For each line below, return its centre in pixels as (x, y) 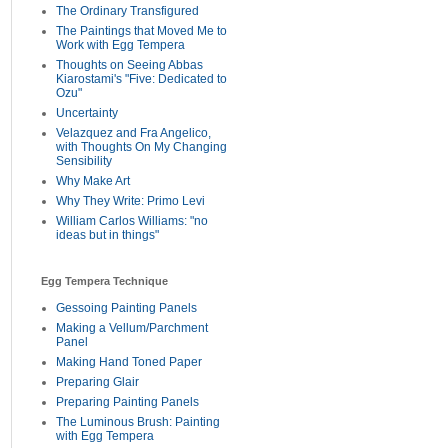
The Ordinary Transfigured (127, 11)
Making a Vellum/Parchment (132, 328)
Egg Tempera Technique (104, 281)
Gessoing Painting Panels (126, 308)
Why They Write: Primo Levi (130, 201)
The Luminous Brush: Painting (138, 422)
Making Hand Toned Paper (129, 362)
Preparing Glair (97, 382)
